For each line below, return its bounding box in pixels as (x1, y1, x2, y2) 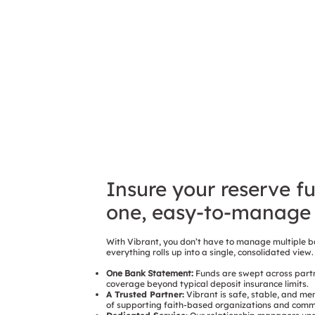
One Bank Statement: (105, 268, 193, 279)
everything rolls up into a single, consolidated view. (105, 247, 314, 258)
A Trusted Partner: (105, 289, 184, 300)
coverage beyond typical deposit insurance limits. (105, 278, 309, 290)
